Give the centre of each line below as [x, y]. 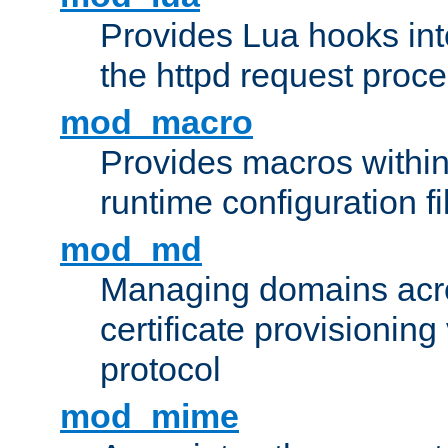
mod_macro [156, 122]
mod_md [131, 249]
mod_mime [149, 416]
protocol [160, 369]
